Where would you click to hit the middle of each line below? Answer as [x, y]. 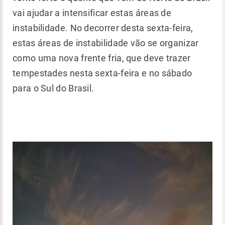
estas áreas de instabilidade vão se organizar [106, 43]
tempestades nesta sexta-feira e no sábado [102, 73]
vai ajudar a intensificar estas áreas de [92, 13]
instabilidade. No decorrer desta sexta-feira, [103, 28]
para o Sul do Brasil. [53, 88]
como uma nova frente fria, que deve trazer [102, 58]
